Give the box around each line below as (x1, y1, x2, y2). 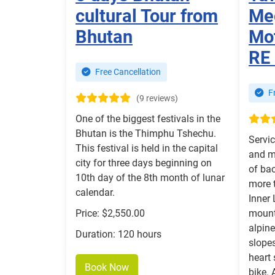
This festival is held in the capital (76, 142, 218, 155)
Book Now (85, 261, 129, 274)
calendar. (76, 187, 115, 199)
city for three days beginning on (76, 157, 212, 169)
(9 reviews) (136, 93, 178, 104)
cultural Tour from (76, 6, 218, 27)
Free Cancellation (93, 67, 161, 78)
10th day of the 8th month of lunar (76, 172, 225, 184)
